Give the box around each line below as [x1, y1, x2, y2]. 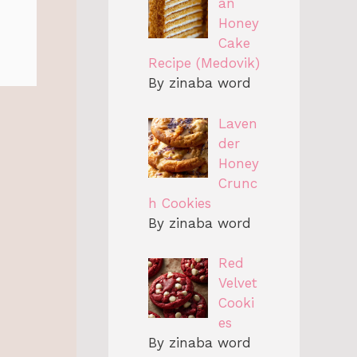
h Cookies [148, 194, 211, 211]
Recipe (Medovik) [148, 55, 260, 72]
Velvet [218, 275, 257, 292]
